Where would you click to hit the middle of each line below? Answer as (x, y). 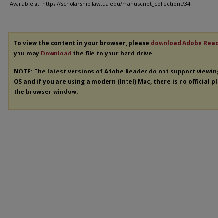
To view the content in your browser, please (82, 43)
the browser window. (46, 91)
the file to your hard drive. (113, 53)
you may (27, 53)
